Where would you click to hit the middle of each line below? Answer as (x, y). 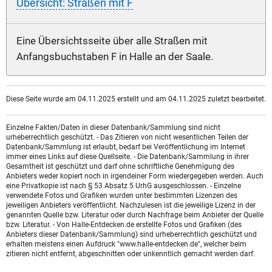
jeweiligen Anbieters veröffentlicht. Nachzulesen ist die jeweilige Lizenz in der (131, 205)
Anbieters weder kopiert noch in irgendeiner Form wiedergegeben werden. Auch (135, 176)
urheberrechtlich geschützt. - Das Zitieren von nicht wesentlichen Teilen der (127, 137)
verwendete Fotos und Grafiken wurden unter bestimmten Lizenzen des (122, 195)
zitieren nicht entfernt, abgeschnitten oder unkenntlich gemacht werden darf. (131, 254)
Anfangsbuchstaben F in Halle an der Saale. (115, 57)
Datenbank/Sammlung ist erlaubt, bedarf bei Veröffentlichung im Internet (126, 147)
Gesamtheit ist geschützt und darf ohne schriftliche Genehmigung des (120, 166)
